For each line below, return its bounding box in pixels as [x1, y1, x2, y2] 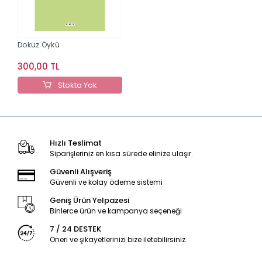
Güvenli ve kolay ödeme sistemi [49, 177, 163, 187]
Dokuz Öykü [18, 39, 60, 50]
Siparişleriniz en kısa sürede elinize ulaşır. [49, 148, 193, 158]
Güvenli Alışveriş [49, 166, 112, 177]
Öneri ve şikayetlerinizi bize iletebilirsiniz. [49, 234, 187, 244]
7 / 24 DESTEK [49, 223, 101, 235]
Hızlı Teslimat [49, 137, 102, 149]
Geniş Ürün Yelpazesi [49, 194, 129, 206]
